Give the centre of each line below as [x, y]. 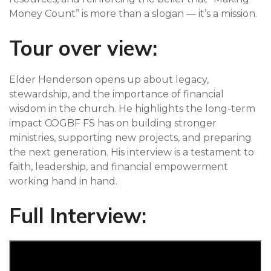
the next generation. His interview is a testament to [132, 152]
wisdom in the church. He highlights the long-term [132, 108]
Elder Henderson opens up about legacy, [109, 79]
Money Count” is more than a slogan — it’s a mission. [133, 13]
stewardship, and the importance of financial [116, 94]
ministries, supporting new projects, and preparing [130, 137]
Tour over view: [83, 48]
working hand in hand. [63, 181]
